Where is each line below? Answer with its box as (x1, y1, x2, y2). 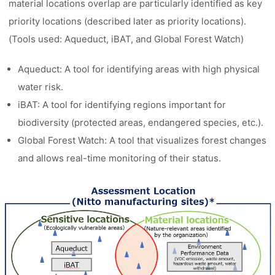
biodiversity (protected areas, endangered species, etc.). (18, 117, 264, 128)
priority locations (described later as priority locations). (9, 15, 247, 27)
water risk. (18, 81, 64, 93)
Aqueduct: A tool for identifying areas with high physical (18, 63, 260, 75)
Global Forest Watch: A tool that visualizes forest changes (18, 134, 267, 146)
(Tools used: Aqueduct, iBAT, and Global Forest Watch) (9, 33, 244, 45)
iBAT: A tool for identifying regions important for (18, 99, 227, 110)
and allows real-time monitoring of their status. (18, 152, 222, 164)
